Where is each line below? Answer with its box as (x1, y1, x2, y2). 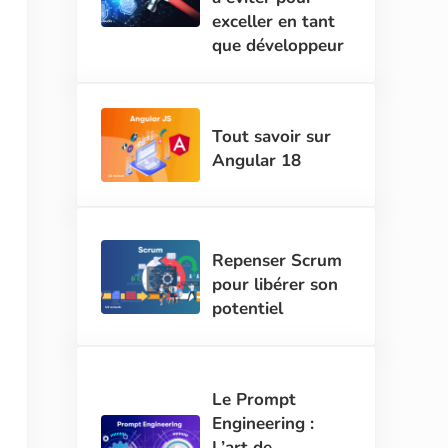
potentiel (212, 297, 284, 321)
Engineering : (212, 412, 315, 436)
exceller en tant (212, 9, 336, 33)
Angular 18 (212, 148, 302, 172)
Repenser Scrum (212, 249, 343, 273)
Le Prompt (212, 388, 297, 412)
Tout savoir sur (212, 124, 332, 148)
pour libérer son (212, 273, 339, 297)
